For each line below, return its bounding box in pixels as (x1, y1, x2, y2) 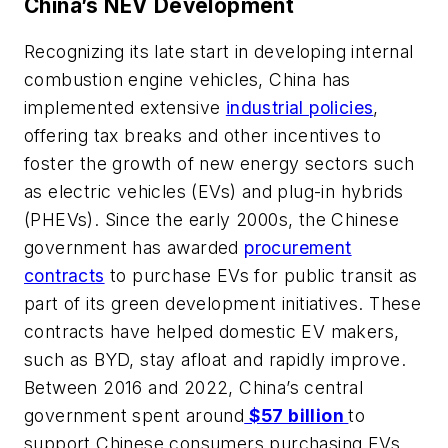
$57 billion (244, 404, 349, 426)
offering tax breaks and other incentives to (24, 124, 382, 146)
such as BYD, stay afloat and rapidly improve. (24, 348, 406, 370)
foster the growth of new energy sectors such (24, 152, 415, 174)
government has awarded (24, 236, 245, 258)
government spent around (24, 404, 245, 426)
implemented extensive (24, 96, 226, 118)
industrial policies (225, 96, 374, 118)
